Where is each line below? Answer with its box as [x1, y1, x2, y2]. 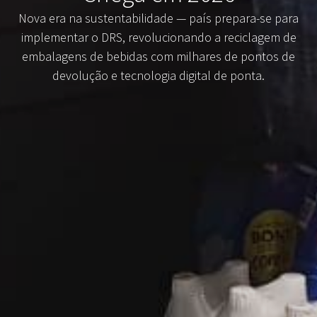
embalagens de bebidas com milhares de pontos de [22, 48, 295, 65]
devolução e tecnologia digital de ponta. [52, 67, 265, 84]
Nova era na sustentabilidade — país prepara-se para [18, 10, 299, 27]
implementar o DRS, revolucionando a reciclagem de [21, 29, 296, 46]
